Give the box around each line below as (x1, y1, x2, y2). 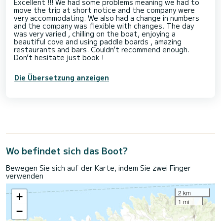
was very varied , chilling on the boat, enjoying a (14, 28, 176, 38)
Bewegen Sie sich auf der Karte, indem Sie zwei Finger (6, 162, 191, 173)
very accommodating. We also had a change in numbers (14, 12, 199, 23)
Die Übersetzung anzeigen (14, 72, 109, 82)
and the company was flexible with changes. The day (14, 20, 194, 31)
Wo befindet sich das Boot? (6, 144, 128, 157)
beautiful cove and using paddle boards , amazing (14, 36, 182, 46)
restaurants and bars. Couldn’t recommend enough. (14, 44, 189, 54)
